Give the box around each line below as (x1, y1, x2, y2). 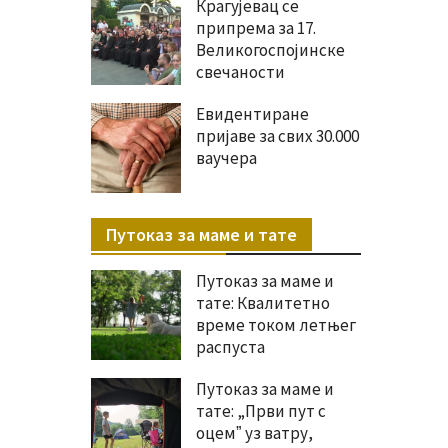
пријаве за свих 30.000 (196, 124, 359, 147)
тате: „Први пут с (196, 399, 326, 422)
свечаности (196, 60, 285, 83)
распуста (196, 335, 265, 358)
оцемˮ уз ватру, (196, 421, 313, 444)
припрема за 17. (196, 16, 316, 39)
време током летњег (196, 313, 356, 336)
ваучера (196, 146, 257, 169)
